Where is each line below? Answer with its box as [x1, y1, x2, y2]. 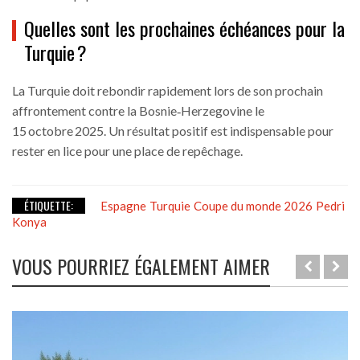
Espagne [100, 198, 146, 214]
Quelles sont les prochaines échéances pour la [24, 14, 345, 43]
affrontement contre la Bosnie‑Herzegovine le [12, 103, 264, 119]
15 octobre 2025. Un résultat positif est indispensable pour [12, 123, 333, 139]
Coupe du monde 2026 [194, 198, 313, 214]
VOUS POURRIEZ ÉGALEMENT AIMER [12, 252, 270, 281]
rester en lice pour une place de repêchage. [12, 143, 243, 159]
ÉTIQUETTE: [24, 197, 73, 215]
